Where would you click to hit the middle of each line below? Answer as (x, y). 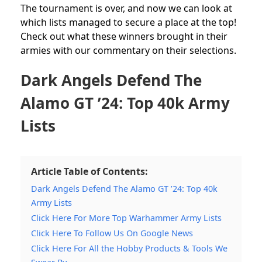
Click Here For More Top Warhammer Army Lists (126, 218)
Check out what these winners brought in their (124, 36)
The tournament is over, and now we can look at (126, 8)
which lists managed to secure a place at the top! (128, 22)
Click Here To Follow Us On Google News (112, 233)
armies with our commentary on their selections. (128, 50)
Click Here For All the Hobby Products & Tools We (129, 248)
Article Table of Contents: (89, 171)
